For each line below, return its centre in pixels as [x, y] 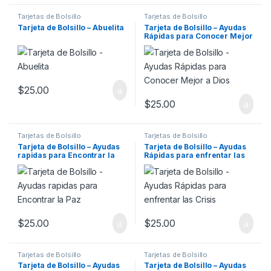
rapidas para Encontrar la [66, 155]
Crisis [155, 163]
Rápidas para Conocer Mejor [198, 36]
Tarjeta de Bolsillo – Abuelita [71, 27]
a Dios [156, 44]
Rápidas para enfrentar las [194, 155]
